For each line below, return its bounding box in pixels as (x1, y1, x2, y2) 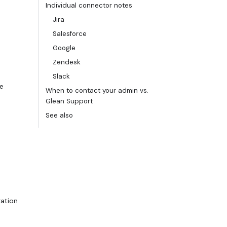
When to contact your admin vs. (46, 86, 148, 95)
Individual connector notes (46, 1, 132, 10)
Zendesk (53, 58, 81, 67)
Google (53, 44, 75, 53)
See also (46, 111, 73, 120)
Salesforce (53, 29, 87, 39)
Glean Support (46, 97, 93, 106)
